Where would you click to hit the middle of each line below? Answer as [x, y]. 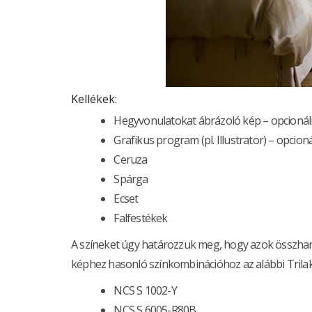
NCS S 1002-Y [145, 291]
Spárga [131, 179]
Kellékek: [94, 99]
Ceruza [131, 160]
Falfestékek [141, 218]
